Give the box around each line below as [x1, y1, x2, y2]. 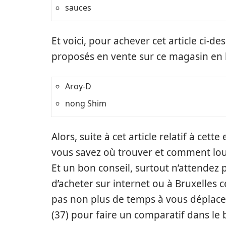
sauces [65, 2, 91, 13]
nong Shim [65, 98, 106, 109]
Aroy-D [65, 81, 91, 92]
